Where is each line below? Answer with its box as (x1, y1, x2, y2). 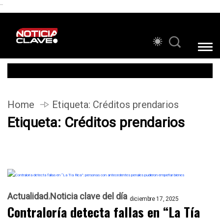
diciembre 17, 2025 (130, 195, 179, 202)
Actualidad (7, 191, 48, 202)
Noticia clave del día (50, 191, 127, 202)
